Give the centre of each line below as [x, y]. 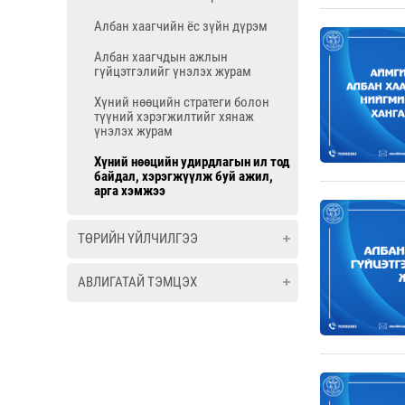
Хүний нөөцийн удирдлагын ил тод [192, 162]
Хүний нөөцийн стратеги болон [182, 102]
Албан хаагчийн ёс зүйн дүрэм [181, 26]
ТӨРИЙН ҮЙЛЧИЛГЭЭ [138, 239]
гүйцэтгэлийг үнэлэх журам [173, 71]
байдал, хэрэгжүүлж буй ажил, [184, 176]
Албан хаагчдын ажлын [161, 57]
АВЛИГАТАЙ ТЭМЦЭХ [137, 282]
